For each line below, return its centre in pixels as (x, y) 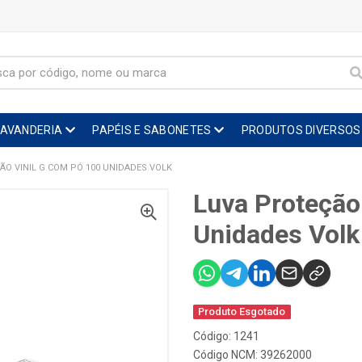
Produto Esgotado (242, 311)
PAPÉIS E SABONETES (152, 130)
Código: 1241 (226, 336)
